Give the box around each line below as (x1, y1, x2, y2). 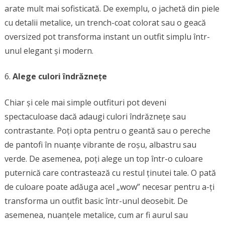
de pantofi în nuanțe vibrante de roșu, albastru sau (4, 139, 196, 150)
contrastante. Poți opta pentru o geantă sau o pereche (4, 125, 210, 136)
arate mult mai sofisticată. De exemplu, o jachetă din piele (4, 3, 219, 14)
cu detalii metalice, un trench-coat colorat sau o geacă (4, 17, 206, 28)
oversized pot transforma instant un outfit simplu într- (4, 31, 210, 42)
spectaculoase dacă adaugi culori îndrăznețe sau (4, 110, 186, 122)
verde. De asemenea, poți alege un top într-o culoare (4, 153, 203, 164)
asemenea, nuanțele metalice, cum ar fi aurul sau (4, 209, 188, 220)
